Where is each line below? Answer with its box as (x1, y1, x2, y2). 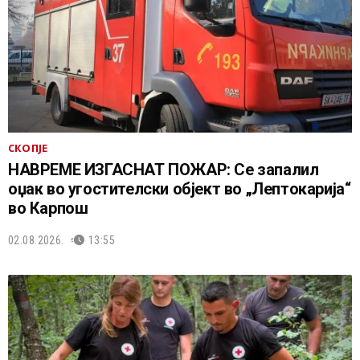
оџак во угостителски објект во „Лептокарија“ (8, 178, 351, 198)
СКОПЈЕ (8, 140, 48, 155)
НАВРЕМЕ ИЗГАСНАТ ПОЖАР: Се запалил (8, 159, 319, 179)
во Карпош (8, 198, 88, 218)
